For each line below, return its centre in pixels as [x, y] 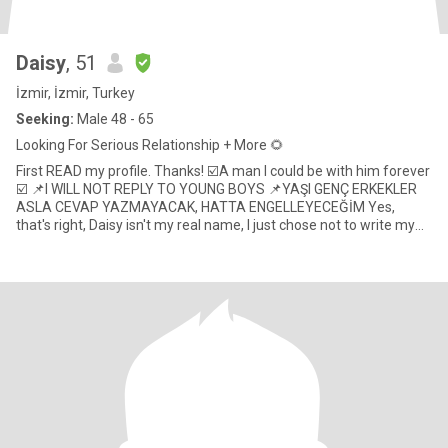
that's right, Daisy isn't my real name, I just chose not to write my [215, 225]
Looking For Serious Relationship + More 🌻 [150, 145]
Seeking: [45, 119]
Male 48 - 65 [114, 119]
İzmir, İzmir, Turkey [75, 93]
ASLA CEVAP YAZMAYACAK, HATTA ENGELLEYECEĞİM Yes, [192, 207]
